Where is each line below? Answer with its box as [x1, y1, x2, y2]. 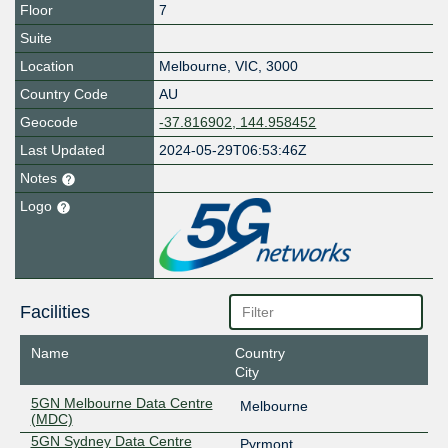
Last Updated [20, 142, 105, 159]
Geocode [20, 114, 78, 131]
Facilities [19, 302, 90, 323]
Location [20, 58, 74, 75]
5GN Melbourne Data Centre [30, 394, 213, 411]
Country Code [20, 86, 108, 103]
